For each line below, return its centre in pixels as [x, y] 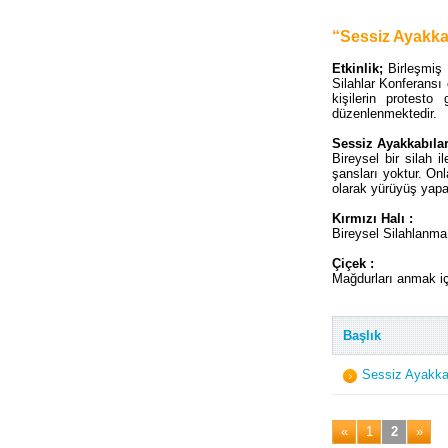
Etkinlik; [360, 68]
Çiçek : [353, 263]
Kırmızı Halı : [372, 218]
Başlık [362, 335]
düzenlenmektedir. [386, 113]
